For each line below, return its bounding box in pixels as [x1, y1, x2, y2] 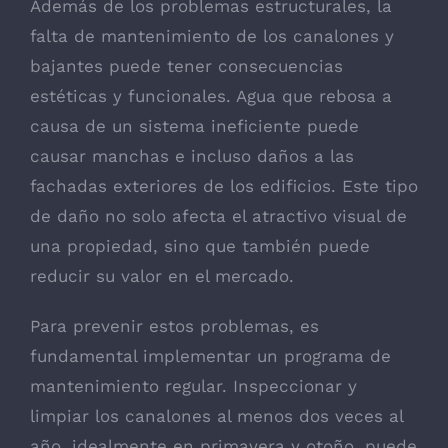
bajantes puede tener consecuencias [30, 55, 343, 76]
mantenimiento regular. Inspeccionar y [30, 375, 357, 396]
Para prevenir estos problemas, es [30, 315, 319, 336]
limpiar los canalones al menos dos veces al [30, 405, 403, 426]
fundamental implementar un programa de [30, 345, 391, 366]
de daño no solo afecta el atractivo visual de [30, 205, 407, 226]
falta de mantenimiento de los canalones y [30, 25, 394, 46]
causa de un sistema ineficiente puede [30, 115, 359, 136]
